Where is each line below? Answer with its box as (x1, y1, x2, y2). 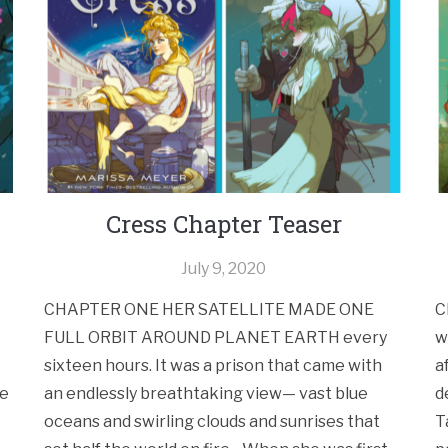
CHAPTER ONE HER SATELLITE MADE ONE (44, 300, 375, 320)
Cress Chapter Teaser (105, 208, 342, 241)
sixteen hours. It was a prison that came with (44, 356, 383, 376)
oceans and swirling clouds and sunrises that (44, 412, 381, 432)
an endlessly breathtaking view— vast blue (44, 384, 369, 404)
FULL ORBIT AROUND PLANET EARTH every (44, 328, 388, 348)
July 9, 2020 (181, 259, 267, 279)
